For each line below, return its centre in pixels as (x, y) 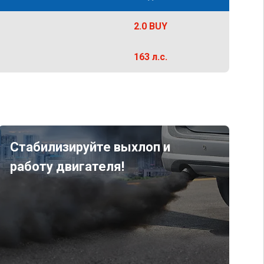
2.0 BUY (150, 26)
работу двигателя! (67, 166)
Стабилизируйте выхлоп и (90, 147)
